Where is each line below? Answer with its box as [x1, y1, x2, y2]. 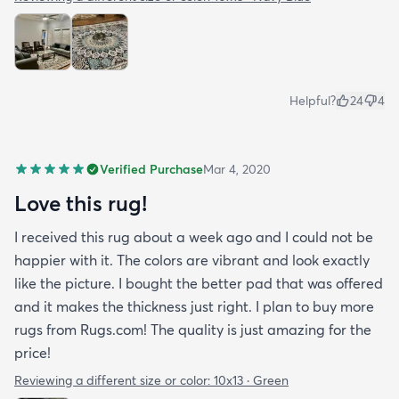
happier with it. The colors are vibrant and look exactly [14, 251, 370, 269]
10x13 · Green [214, 372, 289, 388]
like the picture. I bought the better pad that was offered [14, 274, 383, 292]
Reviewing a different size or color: [14, 372, 214, 388]
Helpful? [289, 93, 336, 109]
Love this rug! [14, 190, 147, 216]
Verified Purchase [100, 161, 203, 177]
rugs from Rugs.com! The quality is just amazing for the [14, 321, 371, 338]
